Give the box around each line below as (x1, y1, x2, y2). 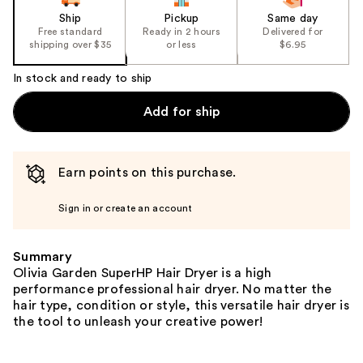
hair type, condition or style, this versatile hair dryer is (13, 299, 349, 313)
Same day (267, 13, 318, 25)
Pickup (164, 13, 199, 25)
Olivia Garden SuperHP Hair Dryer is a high (13, 267, 272, 280)
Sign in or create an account (58, 203, 193, 214)
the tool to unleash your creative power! (13, 315, 263, 329)
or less (166, 40, 197, 50)
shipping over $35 (29, 40, 112, 50)
